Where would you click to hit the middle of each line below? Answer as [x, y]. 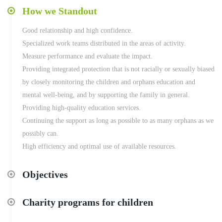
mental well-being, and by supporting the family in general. [106, 95]
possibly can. [40, 133]
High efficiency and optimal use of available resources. [99, 146]
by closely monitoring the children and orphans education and [109, 82]
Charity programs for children [88, 202]
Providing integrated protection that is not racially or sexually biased [118, 69]
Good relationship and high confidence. [78, 30]
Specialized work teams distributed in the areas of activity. [104, 43]
